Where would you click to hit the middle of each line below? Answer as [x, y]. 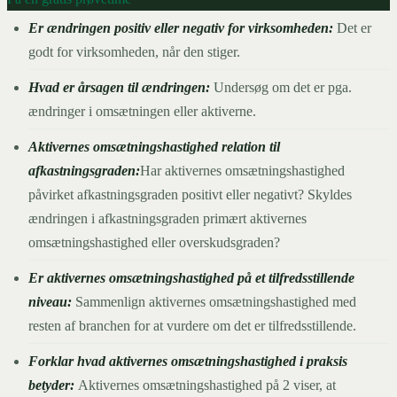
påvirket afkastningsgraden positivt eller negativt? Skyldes [190, 194]
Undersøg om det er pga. [283, 87]
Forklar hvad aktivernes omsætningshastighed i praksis [188, 361]
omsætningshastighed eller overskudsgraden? [154, 242]
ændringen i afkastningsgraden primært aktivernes [167, 218]
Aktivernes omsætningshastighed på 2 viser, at [207, 385]
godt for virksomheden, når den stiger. [134, 51]
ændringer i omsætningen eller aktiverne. [142, 111]
